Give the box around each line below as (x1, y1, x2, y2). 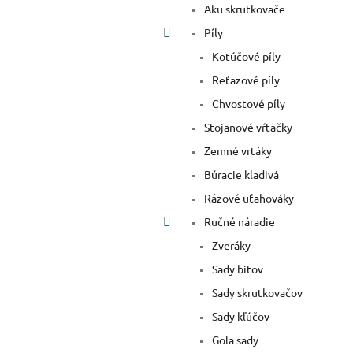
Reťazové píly (210, 72, 280, 87)
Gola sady (210, 333, 258, 347)
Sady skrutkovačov (210, 285, 303, 300)
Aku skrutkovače (202, 2, 285, 17)
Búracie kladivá (202, 167, 279, 182)
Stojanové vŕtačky (202, 120, 292, 135)
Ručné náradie (202, 214, 275, 229)
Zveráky (210, 238, 251, 253)
